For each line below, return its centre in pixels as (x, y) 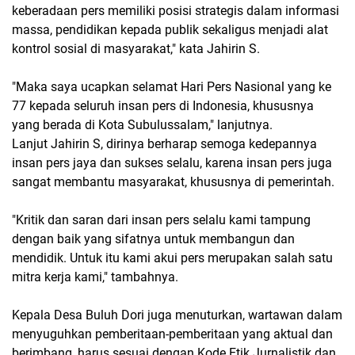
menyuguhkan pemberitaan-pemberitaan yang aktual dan (172, 334)
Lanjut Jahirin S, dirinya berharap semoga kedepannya (164, 144)
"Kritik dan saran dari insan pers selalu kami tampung (161, 220)
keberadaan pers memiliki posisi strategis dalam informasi (176, 11)
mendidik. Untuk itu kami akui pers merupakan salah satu (172, 258)
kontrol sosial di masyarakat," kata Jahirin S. (136, 49)
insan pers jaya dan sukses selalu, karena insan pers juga (172, 163)
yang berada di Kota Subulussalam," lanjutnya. (142, 125)
